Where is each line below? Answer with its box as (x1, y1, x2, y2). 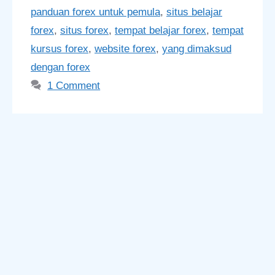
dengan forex (31, 61, 90, 73)
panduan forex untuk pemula (31, 6, 160, 18)
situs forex (60, 24, 109, 36)
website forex (95, 42, 156, 55)
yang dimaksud (162, 42, 231, 55)
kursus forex (31, 42, 88, 55)
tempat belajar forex (115, 24, 206, 36)
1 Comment (47, 79, 101, 91)
